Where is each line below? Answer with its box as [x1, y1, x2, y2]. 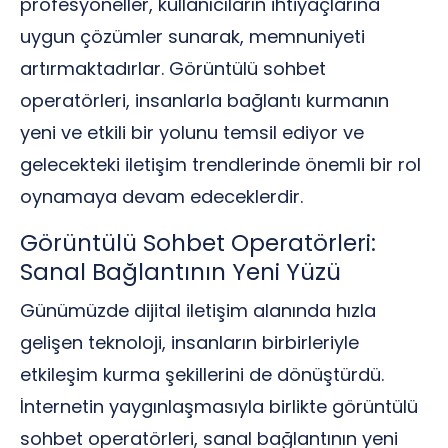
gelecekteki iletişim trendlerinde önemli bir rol [20, 152, 421, 177]
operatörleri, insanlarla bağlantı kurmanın [20, 88, 389, 113]
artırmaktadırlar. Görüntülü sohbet [20, 56, 326, 81]
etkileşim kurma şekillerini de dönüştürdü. [20, 362, 384, 387]
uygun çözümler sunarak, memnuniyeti [20, 24, 365, 49]
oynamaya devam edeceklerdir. [20, 184, 303, 209]
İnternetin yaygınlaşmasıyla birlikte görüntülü [20, 394, 418, 419]
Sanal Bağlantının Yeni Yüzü [20, 256, 341, 288]
